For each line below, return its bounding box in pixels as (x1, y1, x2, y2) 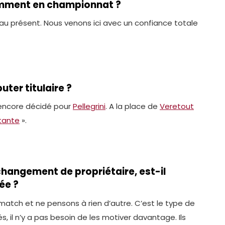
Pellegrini (73, 101, 105, 112)
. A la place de (105, 101, 160, 112)
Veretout (160, 101, 194, 112)
